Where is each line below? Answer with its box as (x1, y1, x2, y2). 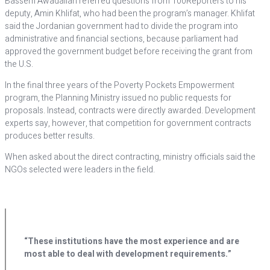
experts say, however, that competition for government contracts (5, 117, 251, 130)
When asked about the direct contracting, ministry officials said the (5, 151, 256, 163)
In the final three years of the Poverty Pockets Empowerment (5, 79, 234, 92)
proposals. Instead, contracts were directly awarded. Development (5, 104, 256, 117)
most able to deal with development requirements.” (24, 248, 231, 260)
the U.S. (5, 58, 33, 71)
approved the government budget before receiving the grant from (5, 45, 253, 58)
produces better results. (5, 130, 95, 142)
